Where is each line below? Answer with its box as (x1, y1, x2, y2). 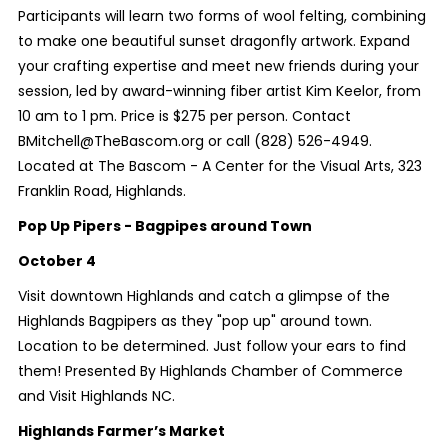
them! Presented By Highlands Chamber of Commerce (17, 360, 403, 381)
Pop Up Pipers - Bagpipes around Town (17, 215, 312, 236)
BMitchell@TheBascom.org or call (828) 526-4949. (17, 130, 372, 151)
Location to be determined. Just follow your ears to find (17, 335, 406, 356)
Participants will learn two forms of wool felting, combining (17, 5, 426, 26)
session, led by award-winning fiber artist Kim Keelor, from (17, 80, 421, 101)
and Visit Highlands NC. (17, 385, 175, 406)
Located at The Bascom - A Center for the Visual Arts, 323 (17, 155, 422, 176)
